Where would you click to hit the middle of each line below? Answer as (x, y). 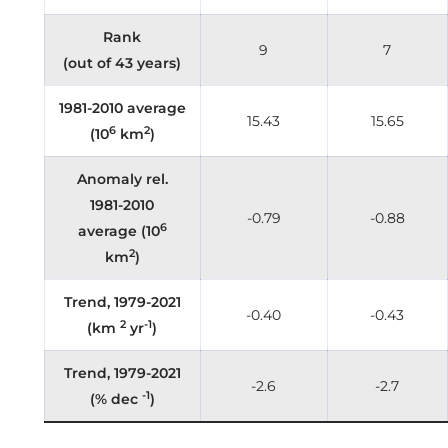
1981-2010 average (122, 108)
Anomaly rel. (122, 179)
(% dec (115, 399)
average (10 (118, 231)
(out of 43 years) (122, 63)
